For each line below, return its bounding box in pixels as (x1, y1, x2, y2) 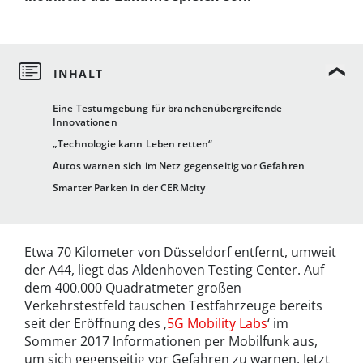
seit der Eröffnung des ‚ (24, 314, 167, 333)
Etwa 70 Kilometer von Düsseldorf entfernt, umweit (24, 243, 336, 262)
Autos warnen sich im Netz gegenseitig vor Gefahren (53, 159, 305, 173)
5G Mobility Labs (167, 314, 267, 333)
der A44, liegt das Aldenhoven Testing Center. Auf (24, 261, 324, 280)
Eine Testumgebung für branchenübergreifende (53, 101, 283, 116)
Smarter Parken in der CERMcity (53, 181, 206, 195)
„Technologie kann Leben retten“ (53, 137, 213, 152)
